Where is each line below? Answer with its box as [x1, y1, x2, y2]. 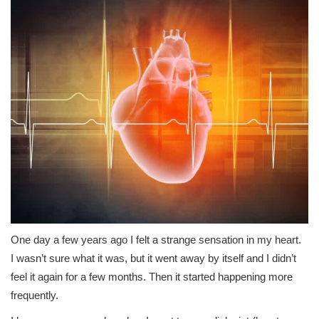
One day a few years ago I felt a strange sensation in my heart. [11, 234, 304, 246]
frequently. [11, 289, 58, 302]
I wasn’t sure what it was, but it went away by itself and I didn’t [11, 252, 296, 265]
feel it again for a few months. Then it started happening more [11, 271, 293, 283]
